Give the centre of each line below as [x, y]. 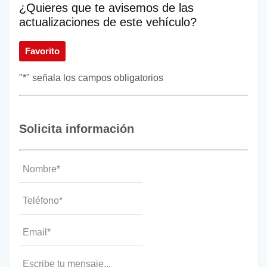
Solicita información [77, 128]
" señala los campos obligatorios [95, 77]
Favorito [42, 51]
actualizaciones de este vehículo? [108, 22]
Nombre [36, 162]
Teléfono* [39, 194]
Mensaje [37, 257]
